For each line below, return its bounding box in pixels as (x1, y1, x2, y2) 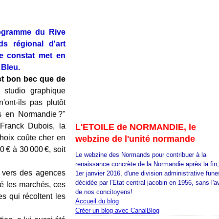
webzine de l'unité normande (75, 134, 195, 144)
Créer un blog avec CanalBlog (75, 207, 159, 214)
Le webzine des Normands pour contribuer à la (75, 151, 206, 158)
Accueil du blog (75, 197, 119, 205)
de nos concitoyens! (75, 188, 132, 196)
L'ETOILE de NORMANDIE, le (75, 122, 196, 132)
